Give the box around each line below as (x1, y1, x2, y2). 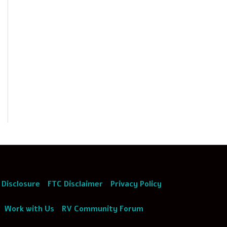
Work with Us (5, 203, 55, 214)
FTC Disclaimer (48, 178, 103, 189)
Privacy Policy (110, 178, 162, 189)
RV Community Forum (62, 203, 144, 214)
